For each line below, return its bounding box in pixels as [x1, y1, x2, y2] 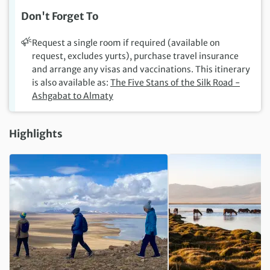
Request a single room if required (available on [32, 37, 220, 49]
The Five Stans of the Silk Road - [110, 77, 240, 89]
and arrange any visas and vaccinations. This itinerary [32, 64, 250, 75]
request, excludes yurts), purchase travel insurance [32, 51, 239, 62]
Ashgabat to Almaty [32, 90, 113, 102]
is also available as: [32, 77, 110, 89]
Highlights [9, 127, 63, 141]
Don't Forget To [21, 10, 98, 24]
